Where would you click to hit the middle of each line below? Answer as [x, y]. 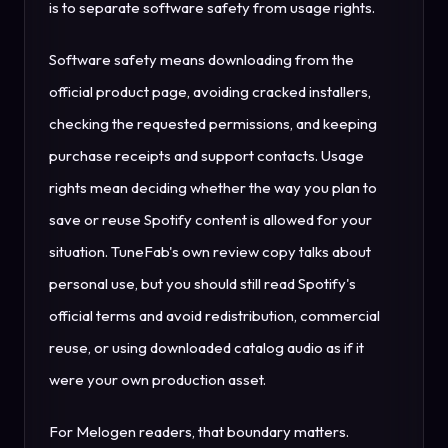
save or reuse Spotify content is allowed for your [210, 220]
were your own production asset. [157, 380]
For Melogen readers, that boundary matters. [199, 432]
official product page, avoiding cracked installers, [210, 92]
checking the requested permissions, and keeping [213, 124]
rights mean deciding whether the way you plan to [213, 188]
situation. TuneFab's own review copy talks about [210, 252]
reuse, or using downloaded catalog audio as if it [206, 348]
